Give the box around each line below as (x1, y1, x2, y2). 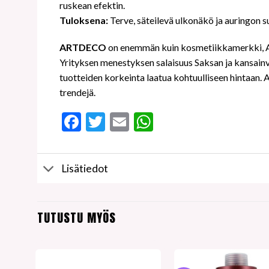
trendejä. (59, 86, 95, 98)
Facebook (80, 110, 160, 134)
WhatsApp (153, 110, 242, 134)
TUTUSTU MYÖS (37, 208, 116, 228)
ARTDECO (59, 41, 108, 53)
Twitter (104, 110, 168, 134)
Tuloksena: (59, 14, 110, 26)
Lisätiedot (61, 162, 109, 175)
